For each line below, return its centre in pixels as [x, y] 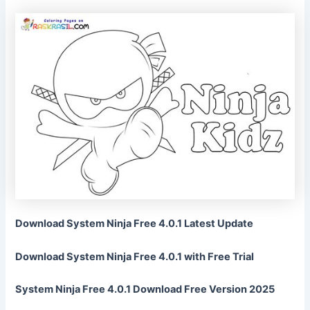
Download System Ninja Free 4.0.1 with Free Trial [135, 256]
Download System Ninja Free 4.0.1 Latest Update [135, 224]
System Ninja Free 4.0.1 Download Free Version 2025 [145, 290]
